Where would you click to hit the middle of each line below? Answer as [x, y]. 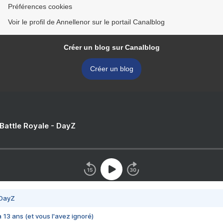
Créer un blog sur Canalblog [111, 47]
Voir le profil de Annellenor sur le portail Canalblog [86, 22]
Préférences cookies [40, 6]
